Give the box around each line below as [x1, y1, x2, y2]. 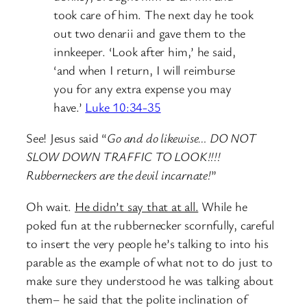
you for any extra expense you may [53, 79, 232, 97]
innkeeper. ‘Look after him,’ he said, [53, 42, 236, 60]
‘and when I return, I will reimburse [53, 61, 236, 78]
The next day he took [145, 5, 254, 23]
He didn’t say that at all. [75, 197, 199, 214]
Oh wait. [26, 197, 75, 214]
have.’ [53, 98, 86, 115]
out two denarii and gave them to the [53, 24, 246, 41]
